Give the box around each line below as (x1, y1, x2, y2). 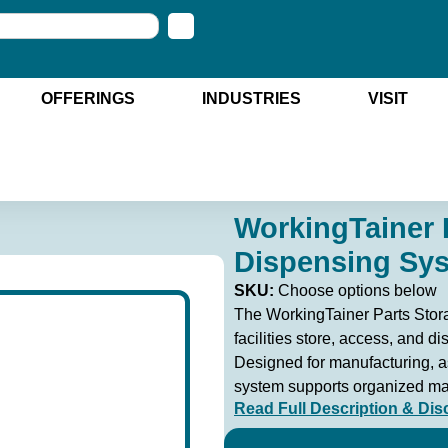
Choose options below (278, 281, 437, 299)
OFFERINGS (40, 89, 135, 107)
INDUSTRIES (201, 89, 301, 107)
